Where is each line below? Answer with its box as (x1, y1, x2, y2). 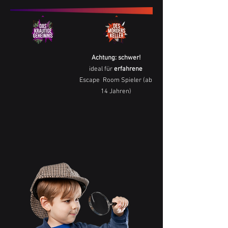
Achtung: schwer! (91, 54, 140, 63)
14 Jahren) (100, 88, 131, 96)
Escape (79, 76, 103, 85)
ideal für (89, 65, 114, 74)
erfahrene (114, 65, 142, 74)
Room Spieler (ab (103, 76, 152, 85)
